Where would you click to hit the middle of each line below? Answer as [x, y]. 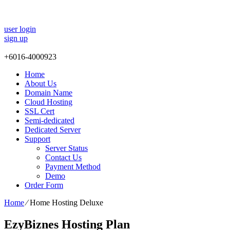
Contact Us [63, 158]
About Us [41, 84]
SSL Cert [40, 111]
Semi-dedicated [50, 121]
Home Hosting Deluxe [66, 203]
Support [37, 139]
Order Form [44, 185]
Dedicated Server [53, 130]
